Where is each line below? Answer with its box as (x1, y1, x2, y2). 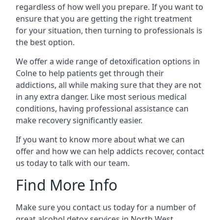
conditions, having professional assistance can (16, 103, 189, 114)
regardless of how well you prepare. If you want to (16, 1, 203, 12)
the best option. (16, 36, 75, 48)
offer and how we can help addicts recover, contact (16, 145, 204, 157)
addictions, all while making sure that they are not (16, 79, 201, 90)
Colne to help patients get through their (16, 67, 164, 79)
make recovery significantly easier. (16, 114, 142, 126)
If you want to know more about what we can (16, 134, 185, 145)
